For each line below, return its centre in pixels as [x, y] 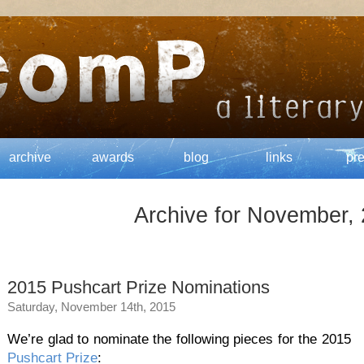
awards [113, 157]
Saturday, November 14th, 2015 [91, 307]
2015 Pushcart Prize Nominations [139, 287]
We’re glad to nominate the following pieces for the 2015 [179, 339]
